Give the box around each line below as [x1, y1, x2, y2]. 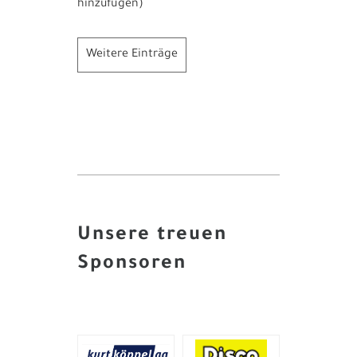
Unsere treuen [77, 225, 228, 246]
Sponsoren [77, 253, 187, 275]
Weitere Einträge [86, 48, 178, 61]
